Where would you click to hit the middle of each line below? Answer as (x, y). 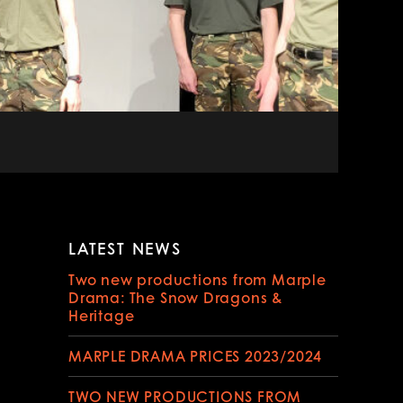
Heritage (102, 315)
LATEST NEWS (125, 248)
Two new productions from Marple (197, 279)
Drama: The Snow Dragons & (176, 297)
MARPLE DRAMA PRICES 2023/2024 (196, 355)
